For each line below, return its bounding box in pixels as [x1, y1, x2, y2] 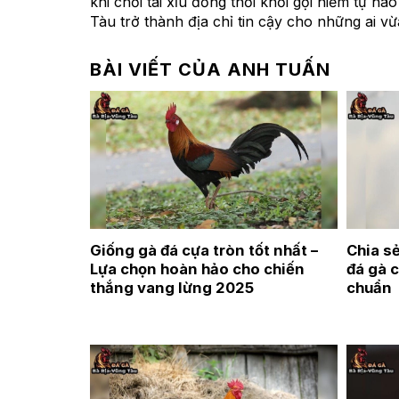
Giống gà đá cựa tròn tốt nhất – [89, 240, 318, 259]
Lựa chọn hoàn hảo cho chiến [89, 259, 305, 278]
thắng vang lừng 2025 [89, 278, 254, 297]
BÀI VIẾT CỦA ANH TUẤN [89, 58, 330, 80]
